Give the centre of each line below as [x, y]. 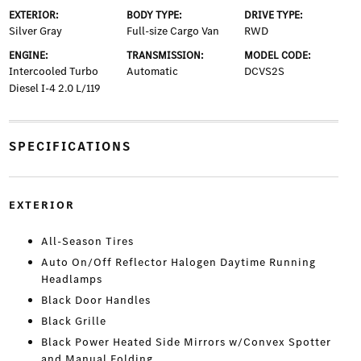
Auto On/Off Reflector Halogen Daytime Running [178, 263]
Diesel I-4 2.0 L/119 [54, 89]
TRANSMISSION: [165, 56]
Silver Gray [35, 31]
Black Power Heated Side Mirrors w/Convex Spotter [186, 342]
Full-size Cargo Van [172, 31]
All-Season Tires [87, 242]
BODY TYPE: [154, 15]
